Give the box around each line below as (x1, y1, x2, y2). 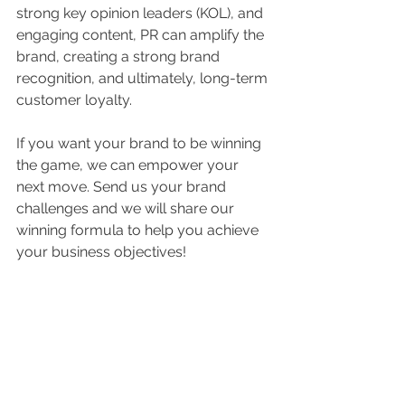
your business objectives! (16, 243, 186, 260)
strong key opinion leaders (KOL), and (16, 5, 267, 22)
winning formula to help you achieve (16, 221, 262, 239)
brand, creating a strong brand (16, 48, 223, 65)
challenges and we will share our (16, 200, 238, 217)
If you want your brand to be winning (16, 135, 265, 152)
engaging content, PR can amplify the (16, 26, 268, 43)
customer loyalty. (16, 91, 132, 108)
